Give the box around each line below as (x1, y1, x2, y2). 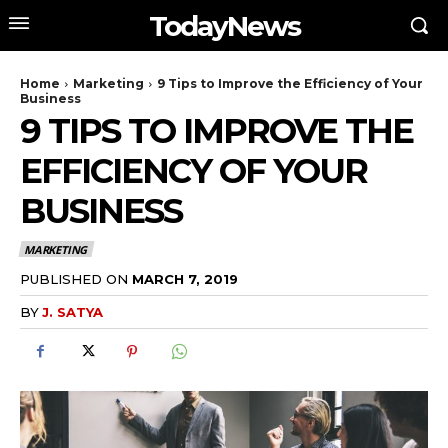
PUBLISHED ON (20, 270, 128, 287)
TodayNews (148, 8, 300, 43)
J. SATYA (42, 303, 103, 320)
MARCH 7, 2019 (132, 270, 238, 287)
